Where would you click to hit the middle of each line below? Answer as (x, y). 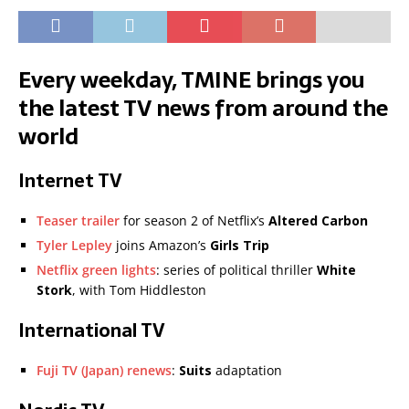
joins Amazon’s (161, 246)
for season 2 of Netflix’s (194, 221)
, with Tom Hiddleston (139, 290)
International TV (92, 331)
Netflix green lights (96, 270)
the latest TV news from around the (203, 109)
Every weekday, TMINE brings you (192, 80)
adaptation (247, 371)
